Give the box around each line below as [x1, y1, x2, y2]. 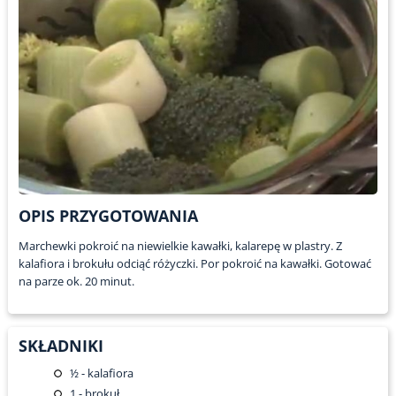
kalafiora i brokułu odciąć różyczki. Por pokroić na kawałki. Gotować [18, 255, 371, 272]
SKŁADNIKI [18, 335, 103, 357]
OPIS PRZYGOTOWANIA [18, 205, 198, 227]
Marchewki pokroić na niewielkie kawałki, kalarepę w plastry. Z [18, 238, 342, 255]
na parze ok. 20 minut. [18, 273, 134, 290]
